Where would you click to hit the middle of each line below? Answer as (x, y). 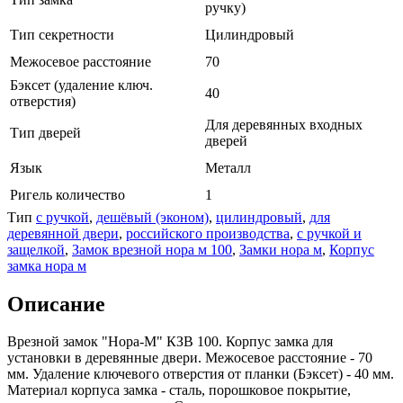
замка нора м (47, 265)
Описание (56, 304)
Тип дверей (45, 132)
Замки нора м (281, 249)
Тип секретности (62, 34)
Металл (228, 167)
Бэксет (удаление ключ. (81, 85)
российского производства (208, 233)
